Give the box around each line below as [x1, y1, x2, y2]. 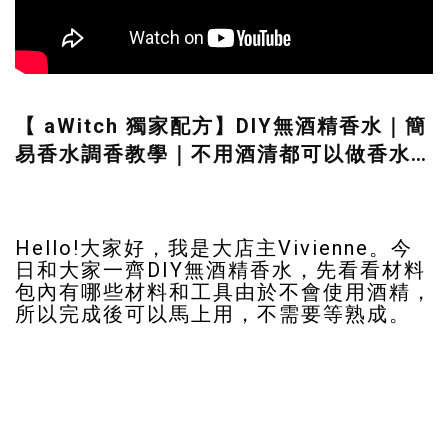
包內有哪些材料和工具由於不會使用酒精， [15, 279, 433, 304]
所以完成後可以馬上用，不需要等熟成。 [15, 301, 411, 326]
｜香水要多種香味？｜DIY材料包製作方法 [15, 170, 426, 195]
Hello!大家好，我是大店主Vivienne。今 [15, 235, 413, 260]
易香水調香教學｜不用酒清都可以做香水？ [15, 142, 433, 167]
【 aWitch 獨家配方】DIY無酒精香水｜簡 [15, 114, 427, 139]
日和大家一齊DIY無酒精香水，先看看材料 [15, 257, 426, 282]
